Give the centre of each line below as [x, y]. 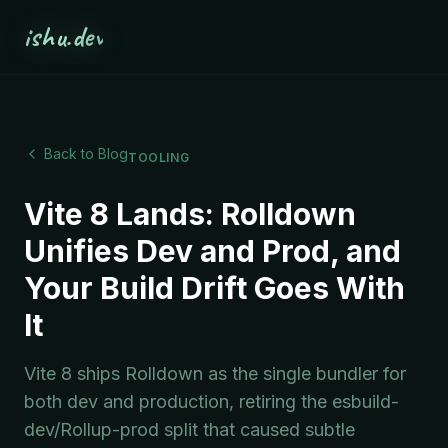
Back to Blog [86, 153]
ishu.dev [63, 36]
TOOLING [159, 157]
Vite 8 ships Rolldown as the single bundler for [215, 373]
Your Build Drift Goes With [214, 288]
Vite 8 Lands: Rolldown [190, 214]
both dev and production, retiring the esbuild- [211, 401]
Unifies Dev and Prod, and [212, 251]
